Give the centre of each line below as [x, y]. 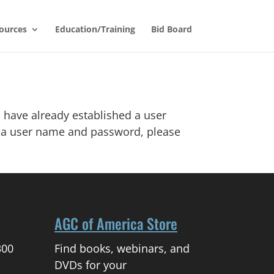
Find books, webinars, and [122, 249]
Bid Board [171, 29]
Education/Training [95, 29]
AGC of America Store [116, 224]
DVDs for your [91, 265]
